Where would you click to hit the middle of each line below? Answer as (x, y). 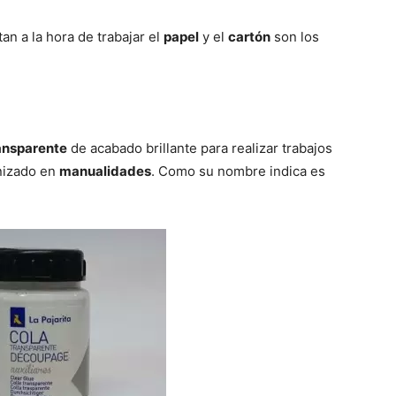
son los (295, 37)
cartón (249, 37)
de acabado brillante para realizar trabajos (200, 148)
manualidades (105, 171)
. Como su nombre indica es (238, 171)
